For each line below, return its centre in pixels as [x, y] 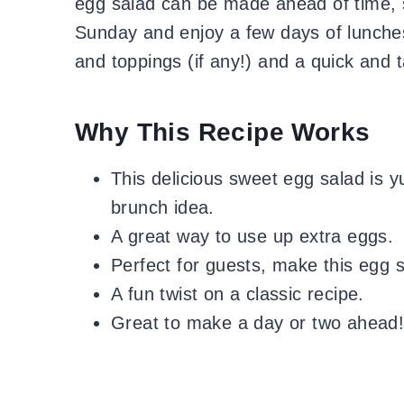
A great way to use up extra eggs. [252, 236]
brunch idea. [163, 207]
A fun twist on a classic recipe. [238, 294]
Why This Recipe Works [223, 132]
